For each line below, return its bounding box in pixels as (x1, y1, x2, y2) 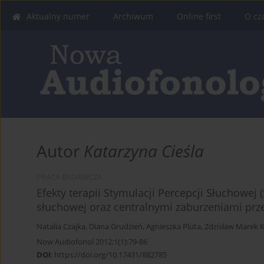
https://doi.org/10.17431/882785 (54, 249, 167, 260)
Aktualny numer (27, 11, 90, 22)
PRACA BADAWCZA (37, 172, 102, 183)
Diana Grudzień (89, 222, 143, 232)
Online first (177, 11, 221, 22)
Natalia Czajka (37, 222, 85, 232)
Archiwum (113, 11, 153, 22)
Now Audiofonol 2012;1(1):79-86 (37, 236, 147, 247)
